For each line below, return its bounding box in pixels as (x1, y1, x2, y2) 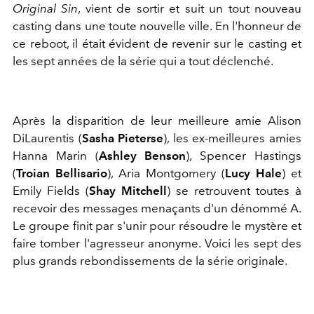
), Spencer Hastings (186, 149, 302, 163)
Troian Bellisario (16, 166, 107, 181)
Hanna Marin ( (13, 149, 99, 163)
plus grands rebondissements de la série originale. (13, 254, 289, 268)
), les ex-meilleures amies (163, 131, 302, 146)
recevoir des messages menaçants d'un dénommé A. (13, 201, 301, 216)
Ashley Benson (98, 149, 186, 163)
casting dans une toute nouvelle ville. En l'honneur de (13, 19, 301, 34)
